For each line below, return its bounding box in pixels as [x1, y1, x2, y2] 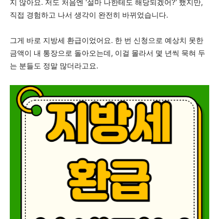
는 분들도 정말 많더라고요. [10, 61, 98, 70]
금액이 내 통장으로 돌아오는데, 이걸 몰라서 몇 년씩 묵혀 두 [10, 48, 205, 58]
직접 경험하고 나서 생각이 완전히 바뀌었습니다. [10, 10, 168, 20]
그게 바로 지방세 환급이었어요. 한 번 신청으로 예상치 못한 [10, 36, 203, 45]
